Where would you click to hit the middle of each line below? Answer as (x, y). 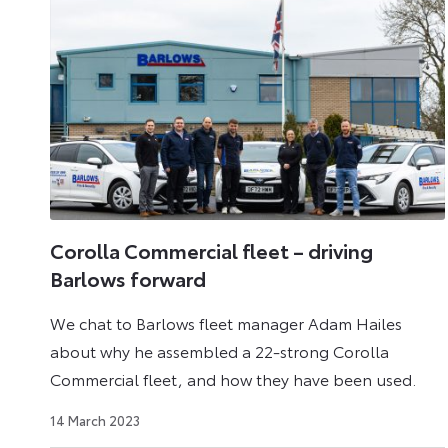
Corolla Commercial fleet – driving (211, 250)
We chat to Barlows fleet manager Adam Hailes (226, 322)
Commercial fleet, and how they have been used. (233, 378)
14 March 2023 (95, 419)
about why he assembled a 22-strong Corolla (219, 350)
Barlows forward (128, 278)
